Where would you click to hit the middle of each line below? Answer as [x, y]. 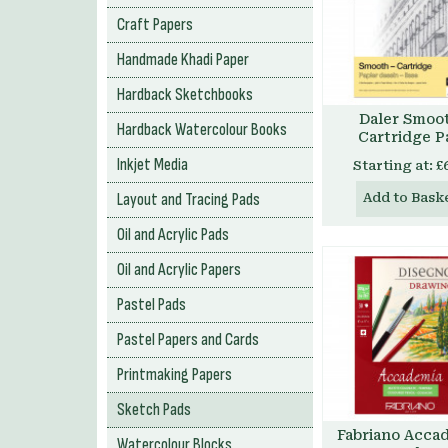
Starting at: [392, 165]
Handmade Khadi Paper [183, 60]
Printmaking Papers [174, 375]
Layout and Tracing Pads [188, 200]
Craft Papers [155, 25]
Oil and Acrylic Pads [173, 235]
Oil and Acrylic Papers [179, 270]
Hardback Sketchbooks [185, 95]
